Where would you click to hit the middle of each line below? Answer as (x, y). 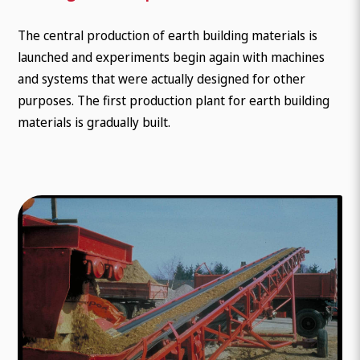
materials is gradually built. (94, 122)
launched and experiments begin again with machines (172, 57)
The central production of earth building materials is (168, 35)
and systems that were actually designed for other (162, 78)
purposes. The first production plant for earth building (174, 100)
